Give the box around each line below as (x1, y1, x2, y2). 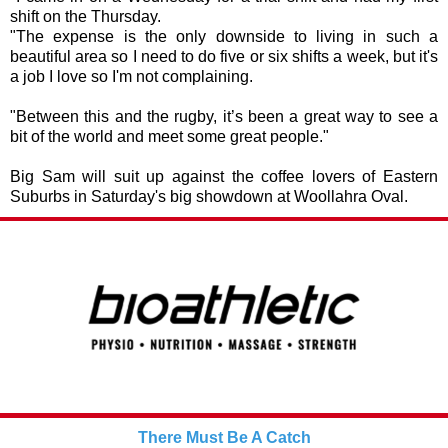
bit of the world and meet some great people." (10, 128, 329, 145)
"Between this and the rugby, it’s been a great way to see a (10, 108, 438, 125)
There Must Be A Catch (137, 429, 311, 446)
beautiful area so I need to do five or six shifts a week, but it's (10, 48, 438, 65)
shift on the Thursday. (10, 8, 161, 25)
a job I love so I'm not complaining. (10, 68, 253, 85)
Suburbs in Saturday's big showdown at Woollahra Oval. (10, 188, 420, 205)
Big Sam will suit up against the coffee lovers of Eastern (10, 168, 438, 185)
